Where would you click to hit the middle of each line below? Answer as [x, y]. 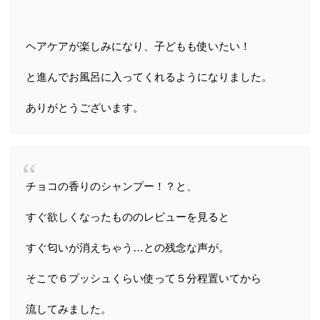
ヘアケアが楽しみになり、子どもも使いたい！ [138, 46]
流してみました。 [69, 309]
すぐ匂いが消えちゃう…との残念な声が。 [127, 247]
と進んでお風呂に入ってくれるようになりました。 [149, 76]
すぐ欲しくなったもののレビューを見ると [127, 216]
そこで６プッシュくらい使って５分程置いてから [144, 278]
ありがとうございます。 [85, 107]
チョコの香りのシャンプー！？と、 [111, 186]
